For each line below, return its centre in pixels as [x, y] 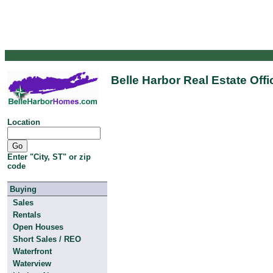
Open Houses [38, 227]
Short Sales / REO [47, 239]
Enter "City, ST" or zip [49, 157]
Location [24, 122]
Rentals [27, 215]
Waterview [32, 264]
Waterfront [32, 251]
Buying [23, 189]
